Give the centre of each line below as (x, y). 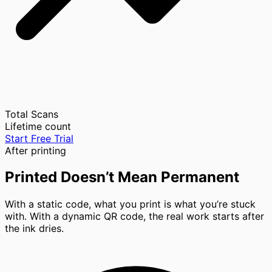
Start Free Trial (39, 138)
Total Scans (32, 114)
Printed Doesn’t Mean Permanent (122, 177)
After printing (36, 150)
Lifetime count (38, 126)
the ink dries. (34, 229)
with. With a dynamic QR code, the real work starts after (134, 216)
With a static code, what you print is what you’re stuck (130, 204)
